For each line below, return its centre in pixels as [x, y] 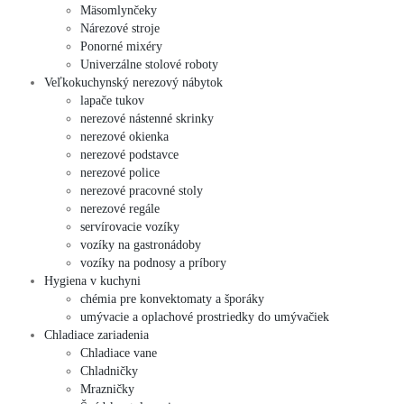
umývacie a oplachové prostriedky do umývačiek [205, 317]
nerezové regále [120, 208]
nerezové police [120, 172]
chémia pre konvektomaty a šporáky [172, 298]
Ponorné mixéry [121, 46]
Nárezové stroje [120, 28]
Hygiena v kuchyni [92, 280]
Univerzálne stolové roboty [149, 64]
